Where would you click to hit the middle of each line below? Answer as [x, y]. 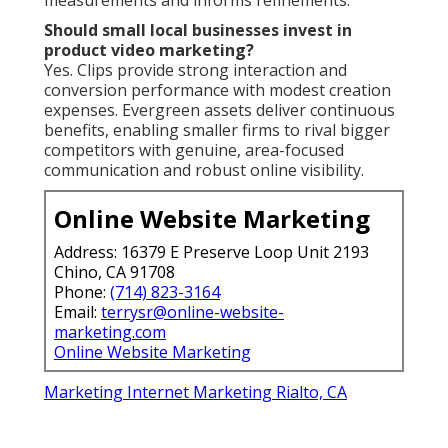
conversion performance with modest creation [217, 89]
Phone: [82, 291]
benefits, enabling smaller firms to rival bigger [217, 129]
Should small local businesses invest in [198, 29]
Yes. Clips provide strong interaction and [195, 69]
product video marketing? [149, 49]
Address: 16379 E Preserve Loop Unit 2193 [211, 251]
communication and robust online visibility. [204, 169]
